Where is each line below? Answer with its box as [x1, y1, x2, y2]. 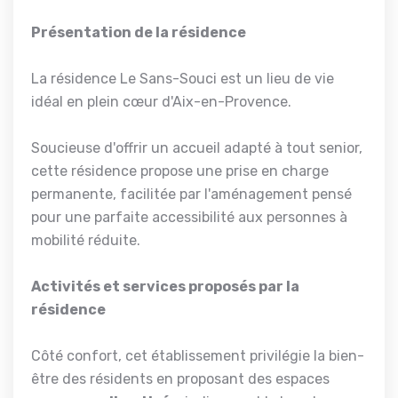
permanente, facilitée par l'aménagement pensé [31, 185, 352, 203]
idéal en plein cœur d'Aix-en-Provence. [31, 92, 291, 110]
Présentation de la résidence [31, 23, 246, 41]
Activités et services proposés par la [31, 277, 299, 295]
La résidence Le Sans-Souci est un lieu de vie [31, 69, 334, 87]
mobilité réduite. [31, 231, 140, 249]
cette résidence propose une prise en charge [31, 162, 329, 179]
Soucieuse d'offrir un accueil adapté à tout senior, [31, 139, 362, 156]
